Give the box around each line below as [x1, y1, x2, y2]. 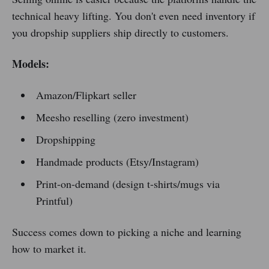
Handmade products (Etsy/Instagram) [35, 154, 199, 169]
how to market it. [12, 241, 86, 256]
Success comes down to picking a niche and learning [12, 225, 241, 240]
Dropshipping [35, 132, 95, 147]
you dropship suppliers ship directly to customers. [12, 25, 229, 40]
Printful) [35, 193, 73, 208]
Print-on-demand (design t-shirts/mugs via [35, 177, 220, 192]
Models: [12, 56, 49, 72]
